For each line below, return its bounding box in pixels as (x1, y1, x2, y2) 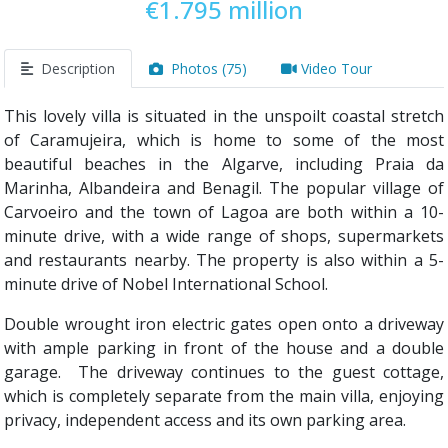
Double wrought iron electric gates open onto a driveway (4, 313, 444, 335)
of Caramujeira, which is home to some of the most (4, 129, 444, 151)
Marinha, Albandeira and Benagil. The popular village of (4, 177, 444, 199)
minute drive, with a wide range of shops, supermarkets (4, 225, 444, 247)
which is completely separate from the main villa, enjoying (4, 385, 444, 407)
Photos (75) (167, 59, 247, 78)
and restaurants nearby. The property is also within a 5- (4, 249, 444, 271)
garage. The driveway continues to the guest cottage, (4, 361, 444, 383)
